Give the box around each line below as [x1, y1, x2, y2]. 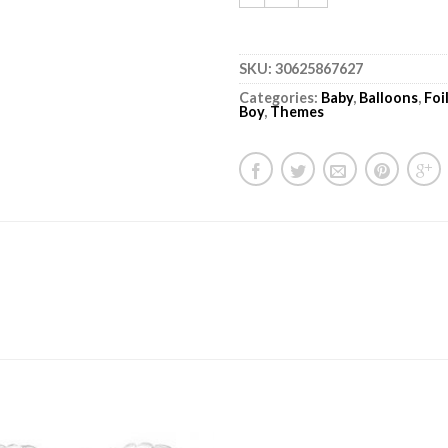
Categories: [239, 88, 321, 106]
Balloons [359, 88, 418, 106]
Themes [270, 102, 324, 120]
